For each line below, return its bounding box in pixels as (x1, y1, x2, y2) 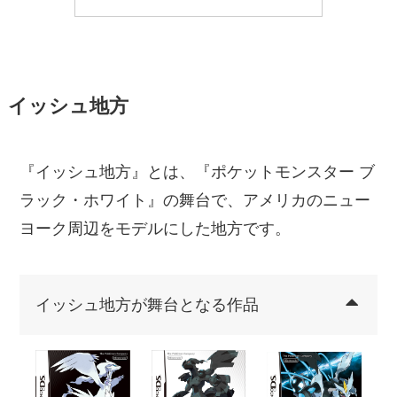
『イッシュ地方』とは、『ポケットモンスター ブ (19, 162, 376, 181)
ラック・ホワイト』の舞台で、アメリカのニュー (19, 191, 371, 209)
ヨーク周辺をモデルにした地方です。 (19, 219, 292, 237)
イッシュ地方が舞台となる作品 (35, 295, 260, 314)
